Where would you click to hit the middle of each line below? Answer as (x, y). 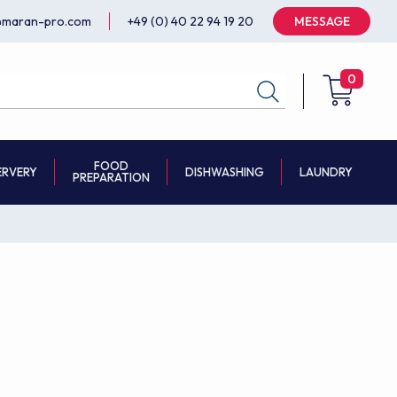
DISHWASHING (225, 171)
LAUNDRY (326, 172)
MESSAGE (322, 21)
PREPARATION (111, 177)
